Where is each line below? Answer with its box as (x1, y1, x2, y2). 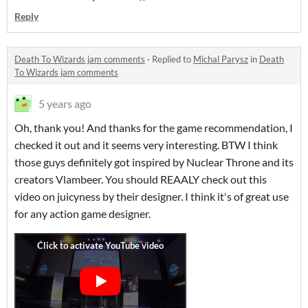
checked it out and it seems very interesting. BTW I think (14, 137, 278, 151)
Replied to (152, 53, 193, 65)
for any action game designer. (14, 206, 153, 220)
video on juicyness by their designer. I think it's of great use (14, 189, 289, 203)
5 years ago (38, 96, 91, 110)
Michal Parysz (193, 53, 248, 65)
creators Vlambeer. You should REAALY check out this (14, 172, 267, 186)
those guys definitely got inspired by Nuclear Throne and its (14, 155, 294, 168)
